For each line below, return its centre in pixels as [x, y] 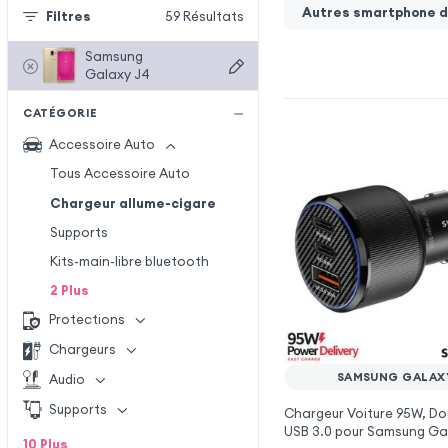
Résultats [213, 17]
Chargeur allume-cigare [132, 203]
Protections [87, 320]
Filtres [68, 17]
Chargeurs [83, 350]
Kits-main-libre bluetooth [129, 261]
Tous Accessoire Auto [119, 174]
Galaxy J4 [118, 74]
